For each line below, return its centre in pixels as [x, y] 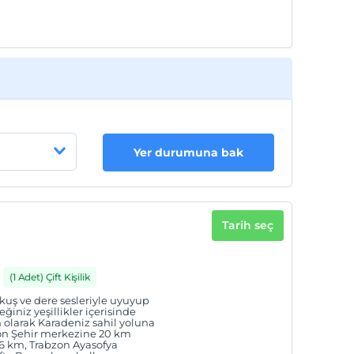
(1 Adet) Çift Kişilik [50, 277]
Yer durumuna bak [189, 153]
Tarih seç [248, 225]
